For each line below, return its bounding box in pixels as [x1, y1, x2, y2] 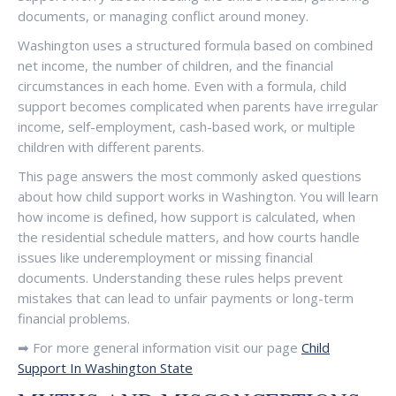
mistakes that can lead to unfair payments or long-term [18, 289, 354, 307]
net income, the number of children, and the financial [18, 57, 333, 74]
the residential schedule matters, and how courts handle [18, 228, 360, 246]
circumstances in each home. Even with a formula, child [18, 77, 346, 95]
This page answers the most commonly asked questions [18, 167, 362, 185]
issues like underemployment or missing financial [18, 248, 313, 266]
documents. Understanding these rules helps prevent [18, 269, 343, 286]
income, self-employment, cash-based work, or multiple [18, 118, 355, 135]
